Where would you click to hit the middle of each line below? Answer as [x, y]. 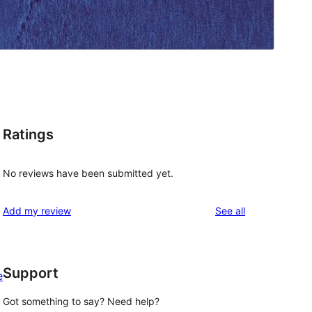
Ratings [28, 135]
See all [230, 210]
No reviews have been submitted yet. [88, 173]
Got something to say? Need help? [81, 302]
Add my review [37, 210]
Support [31, 273]
